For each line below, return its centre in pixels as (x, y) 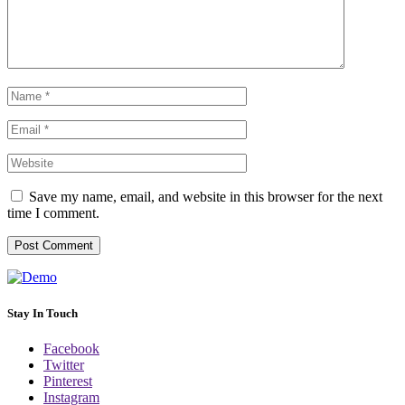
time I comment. (53, 213)
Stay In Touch (42, 313)
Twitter (64, 364)
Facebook (71, 348)
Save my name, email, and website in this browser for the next (206, 197)
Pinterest (68, 381)
